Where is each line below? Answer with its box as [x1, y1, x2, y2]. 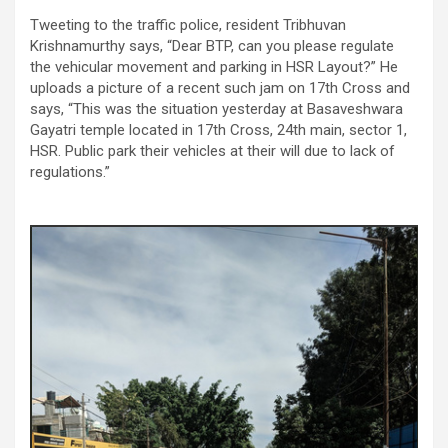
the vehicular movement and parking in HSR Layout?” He [30, 57, 398, 76]
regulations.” [30, 162, 110, 181]
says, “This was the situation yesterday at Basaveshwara [30, 99, 403, 118]
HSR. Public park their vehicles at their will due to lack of [30, 141, 395, 160]
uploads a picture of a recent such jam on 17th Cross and [30, 78, 410, 97]
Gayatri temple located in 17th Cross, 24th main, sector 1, [30, 120, 407, 139]
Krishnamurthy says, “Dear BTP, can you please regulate [30, 36, 394, 55]
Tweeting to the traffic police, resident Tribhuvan [30, 15, 346, 34]
